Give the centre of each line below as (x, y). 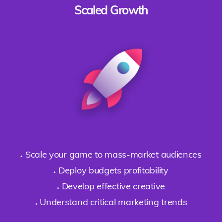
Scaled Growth (111, 10)
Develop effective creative (113, 186)
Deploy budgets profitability (113, 170)
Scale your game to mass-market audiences (113, 154)
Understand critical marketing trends (113, 202)
